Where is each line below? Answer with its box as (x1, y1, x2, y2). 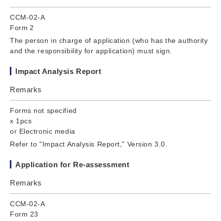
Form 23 (10, 210, 38, 218)
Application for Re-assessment (15, 160, 130, 169)
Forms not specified (10, 106, 77, 114)
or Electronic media (10, 127, 75, 135)
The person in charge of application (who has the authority (10, 36, 208, 44)
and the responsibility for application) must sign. (10, 46, 172, 55)
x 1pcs (10, 116, 32, 125)
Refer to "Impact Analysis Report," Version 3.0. (10, 140, 168, 148)
